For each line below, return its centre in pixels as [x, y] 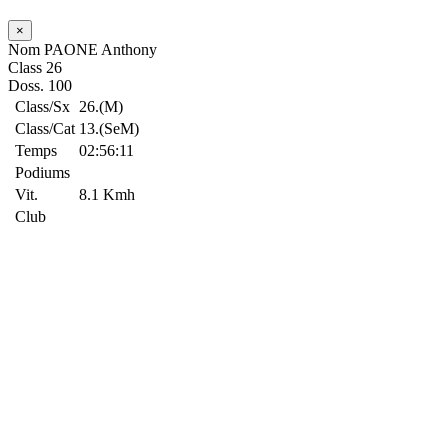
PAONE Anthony [100, 49]
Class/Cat [45, 128]
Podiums [42, 172]
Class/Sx [42, 106]
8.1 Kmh [107, 194]
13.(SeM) [109, 128]
